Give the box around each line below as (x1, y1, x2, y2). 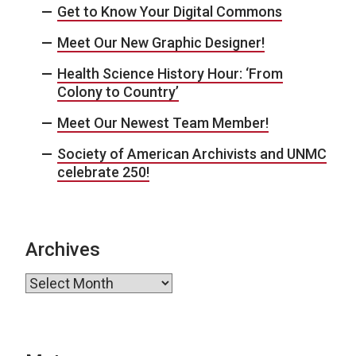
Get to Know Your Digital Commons (57, 2, 282, 20)
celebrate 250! (57, 163, 149, 180)
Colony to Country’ (57, 83, 179, 100)
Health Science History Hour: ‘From (57, 64, 283, 82)
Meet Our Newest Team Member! (57, 114, 269, 131)
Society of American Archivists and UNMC (57, 145, 327, 162)
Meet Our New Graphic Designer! (57, 33, 265, 51)
